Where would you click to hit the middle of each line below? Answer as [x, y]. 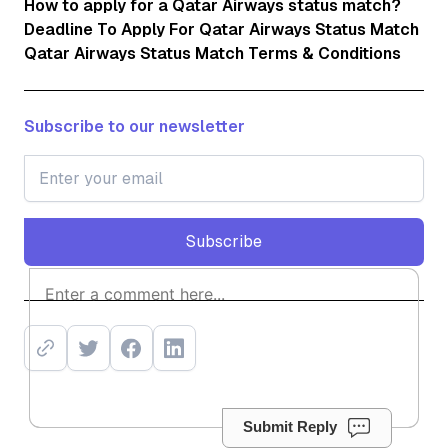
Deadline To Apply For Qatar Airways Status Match [221, 29]
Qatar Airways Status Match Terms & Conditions [212, 53]
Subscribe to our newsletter [134, 126]
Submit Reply [290, 426]
